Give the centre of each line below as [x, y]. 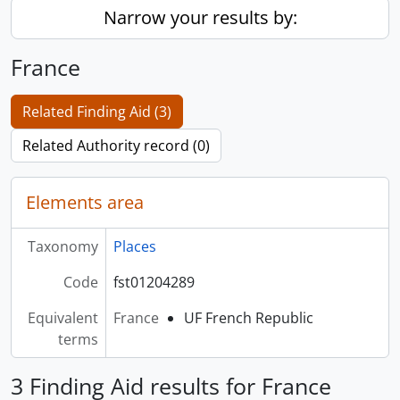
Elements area [85, 202]
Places [134, 246]
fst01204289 [154, 282]
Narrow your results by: [200, 17]
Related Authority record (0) [116, 146]
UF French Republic [248, 318]
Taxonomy [62, 246]
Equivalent [62, 318]
